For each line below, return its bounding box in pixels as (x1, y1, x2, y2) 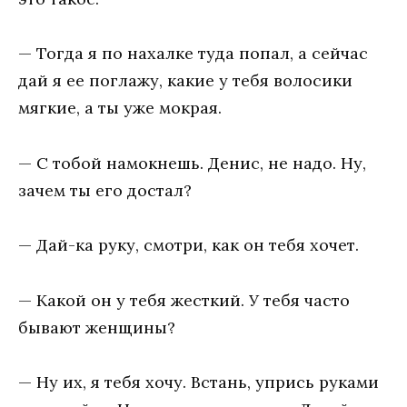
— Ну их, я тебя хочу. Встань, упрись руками (18, 372, 379, 393)
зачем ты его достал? (18, 179, 192, 201)
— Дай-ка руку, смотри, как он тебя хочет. (18, 234, 359, 256)
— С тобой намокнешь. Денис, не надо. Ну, (18, 152, 366, 174)
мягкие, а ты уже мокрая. (18, 97, 222, 119)
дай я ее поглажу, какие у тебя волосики (18, 70, 352, 92)
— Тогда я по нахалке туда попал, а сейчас (18, 43, 368, 65)
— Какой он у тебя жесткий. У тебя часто (18, 289, 350, 311)
